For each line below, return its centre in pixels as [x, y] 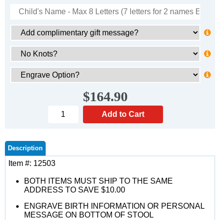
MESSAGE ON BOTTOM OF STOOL [89, 215]
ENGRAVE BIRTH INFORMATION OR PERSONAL [114, 206]
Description [25, 148]
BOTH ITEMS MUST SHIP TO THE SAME [98, 181]
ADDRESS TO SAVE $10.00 [75, 190]
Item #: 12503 [32, 163]
